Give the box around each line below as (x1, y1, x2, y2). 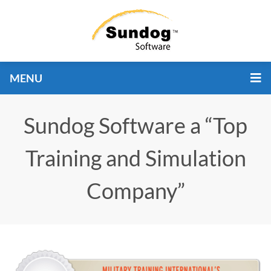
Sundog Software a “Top (24, 112, 247, 139)
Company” (86, 177, 185, 204)
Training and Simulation (25, 145, 246, 171)
